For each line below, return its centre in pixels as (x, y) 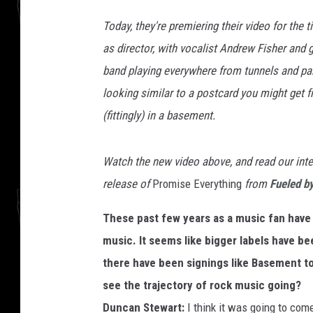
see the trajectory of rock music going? (202, 285)
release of (128, 183)
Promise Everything (197, 183)
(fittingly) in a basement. (159, 115)
